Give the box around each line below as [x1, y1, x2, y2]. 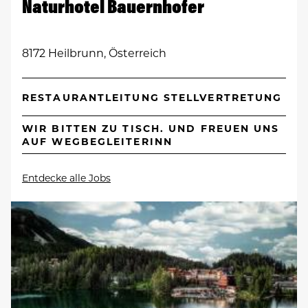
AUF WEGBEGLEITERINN [22, 134, 173, 148]
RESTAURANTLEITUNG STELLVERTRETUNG [22, 90, 283, 104]
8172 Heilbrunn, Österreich [22, 45, 166, 60]
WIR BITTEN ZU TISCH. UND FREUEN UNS [22, 121, 280, 135]
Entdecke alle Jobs [22, 170, 111, 184]
